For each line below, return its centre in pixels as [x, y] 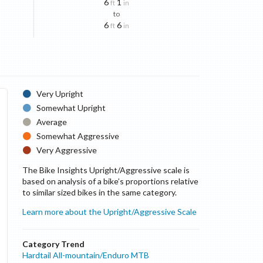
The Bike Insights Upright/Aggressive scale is [106, 170]
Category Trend [53, 244]
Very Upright [60, 94]
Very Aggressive [67, 150]
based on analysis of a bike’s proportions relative [110, 181]
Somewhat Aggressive [78, 136]
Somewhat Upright [71, 108]
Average [52, 122]
